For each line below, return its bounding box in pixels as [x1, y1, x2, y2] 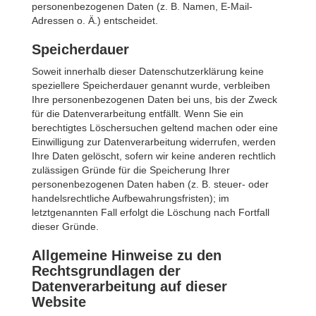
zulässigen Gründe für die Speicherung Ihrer [32, 164, 230, 176]
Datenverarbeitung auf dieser [32, 279, 227, 294]
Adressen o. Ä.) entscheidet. [32, 15, 158, 26]
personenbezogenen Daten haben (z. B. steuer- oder [32, 178, 269, 190]
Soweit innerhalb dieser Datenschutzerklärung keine [32, 66, 264, 77]
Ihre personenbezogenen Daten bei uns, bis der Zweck [32, 94, 277, 105]
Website [32, 294, 86, 310]
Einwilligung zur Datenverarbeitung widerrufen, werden [32, 136, 276, 147]
